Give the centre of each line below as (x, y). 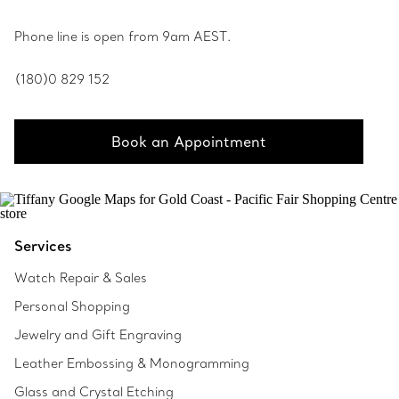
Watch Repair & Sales (81, 278)
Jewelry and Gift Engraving (98, 335)
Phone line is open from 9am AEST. (122, 37)
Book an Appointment (189, 142)
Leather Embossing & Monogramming (132, 363)
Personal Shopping (72, 306)
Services (43, 246)
